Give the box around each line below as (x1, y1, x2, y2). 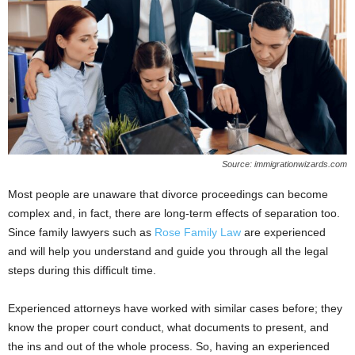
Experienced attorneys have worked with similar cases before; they (8, 302, 342, 315)
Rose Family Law (155, 226, 241, 239)
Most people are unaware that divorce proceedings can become (8, 188, 328, 201)
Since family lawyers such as (8, 226, 155, 239)
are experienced (241, 226, 326, 239)
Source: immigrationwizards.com (222, 159, 347, 170)
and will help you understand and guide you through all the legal (8, 245, 328, 258)
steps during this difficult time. (8, 264, 156, 277)
